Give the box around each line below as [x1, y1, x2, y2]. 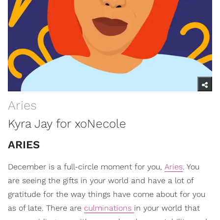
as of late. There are [8, 203, 84, 213]
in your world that [134, 203, 200, 213]
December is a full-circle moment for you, [8, 162, 165, 171]
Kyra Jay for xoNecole [8, 116, 126, 131]
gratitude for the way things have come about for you [8, 189, 205, 199]
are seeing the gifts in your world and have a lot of [8, 175, 193, 185]
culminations [84, 203, 134, 213]
